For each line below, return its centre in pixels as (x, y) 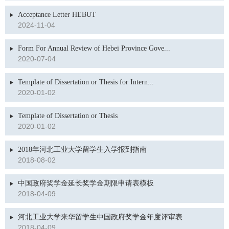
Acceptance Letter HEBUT (57, 15)
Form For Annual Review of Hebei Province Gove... (94, 48)
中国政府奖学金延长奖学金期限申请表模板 (86, 183)
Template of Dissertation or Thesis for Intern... (86, 82)
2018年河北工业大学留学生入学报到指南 (82, 150)
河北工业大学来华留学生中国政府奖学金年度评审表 (100, 217)
